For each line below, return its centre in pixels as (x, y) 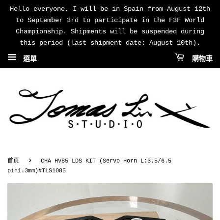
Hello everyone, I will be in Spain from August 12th (110, 9)
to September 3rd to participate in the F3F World (110, 20)
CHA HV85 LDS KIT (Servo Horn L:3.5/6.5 (106, 161)
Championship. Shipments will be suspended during (110, 31)
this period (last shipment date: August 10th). (110, 43)
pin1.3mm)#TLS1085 (37, 171)
